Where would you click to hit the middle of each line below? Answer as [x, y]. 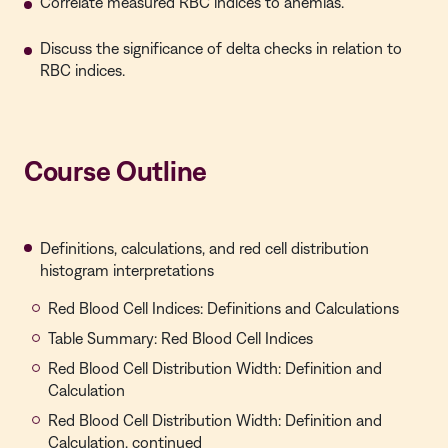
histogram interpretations [127, 270]
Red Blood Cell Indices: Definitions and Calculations [223, 308]
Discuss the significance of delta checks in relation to [221, 48]
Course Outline [116, 170]
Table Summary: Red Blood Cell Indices [180, 338]
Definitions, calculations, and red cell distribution [204, 248]
